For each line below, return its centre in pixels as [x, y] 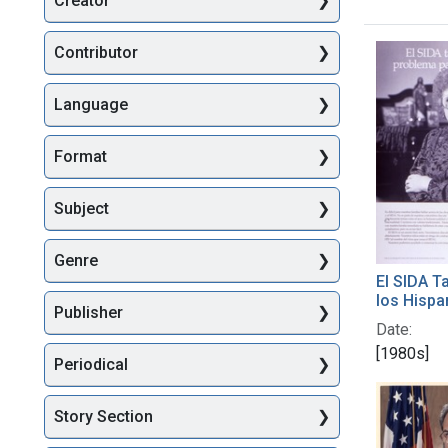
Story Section [103, 417]
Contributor [96, 53]
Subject [81, 209]
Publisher [88, 313]
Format [80, 157]
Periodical [91, 365]
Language [91, 105]
